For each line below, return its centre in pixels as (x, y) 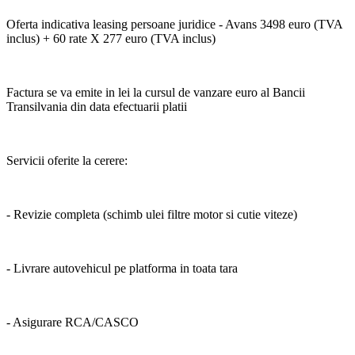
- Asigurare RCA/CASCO (73, 322)
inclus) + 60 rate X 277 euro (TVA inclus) (111, 38)
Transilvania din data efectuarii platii (97, 106)
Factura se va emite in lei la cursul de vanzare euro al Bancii (156, 92)
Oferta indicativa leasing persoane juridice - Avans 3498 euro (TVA (174, 24)
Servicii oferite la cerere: (67, 160)
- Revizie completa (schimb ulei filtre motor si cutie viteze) (152, 214)
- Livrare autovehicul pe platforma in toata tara (122, 268)
